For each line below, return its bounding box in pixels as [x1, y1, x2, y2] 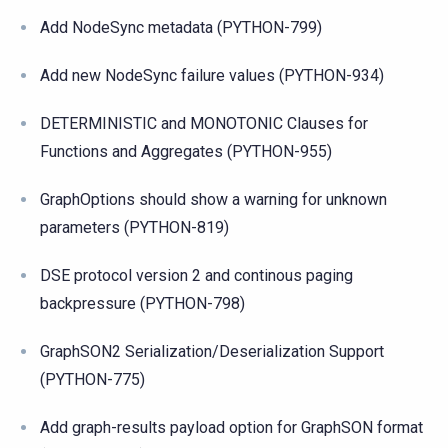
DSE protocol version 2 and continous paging [40, 265, 353, 285]
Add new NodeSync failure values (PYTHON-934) [40, 65, 384, 85]
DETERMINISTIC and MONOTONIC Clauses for [40, 113, 368, 133]
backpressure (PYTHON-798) [40, 293, 245, 313]
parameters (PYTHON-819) [40, 217, 229, 237]
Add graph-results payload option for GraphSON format [40, 417, 423, 437]
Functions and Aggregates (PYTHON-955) [40, 141, 332, 161]
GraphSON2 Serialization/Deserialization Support [40, 341, 384, 361]
